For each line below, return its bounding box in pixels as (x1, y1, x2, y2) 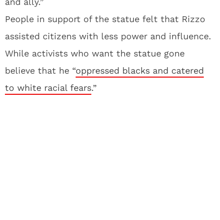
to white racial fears (5, 82, 91, 93)
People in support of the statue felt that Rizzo (5, 14, 205, 24)
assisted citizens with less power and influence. (5, 31, 211, 41)
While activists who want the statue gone (5, 48, 185, 58)
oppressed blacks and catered (76, 65, 204, 76)
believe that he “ (5, 65, 76, 76)
